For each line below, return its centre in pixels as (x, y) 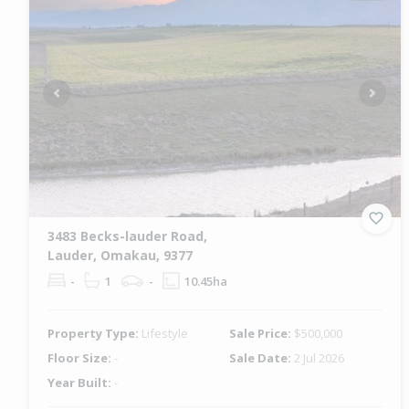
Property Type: (94, 333)
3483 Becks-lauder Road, (127, 236)
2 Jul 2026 (320, 357)
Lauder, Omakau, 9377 (120, 255)
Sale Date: (262, 357)
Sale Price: (262, 333)
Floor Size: (81, 357)
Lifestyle (165, 333)
